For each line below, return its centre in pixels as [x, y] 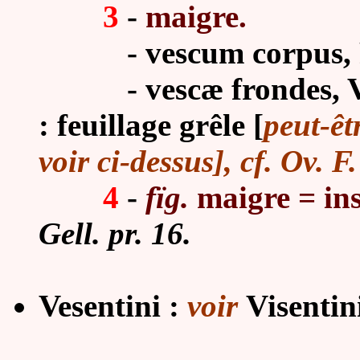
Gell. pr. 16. [115, 233]
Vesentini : [113, 306]
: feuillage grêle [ [151, 125]
